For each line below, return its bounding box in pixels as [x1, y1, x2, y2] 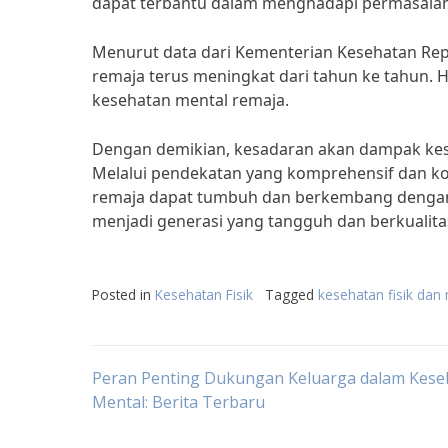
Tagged [265, 285, 318, 304]
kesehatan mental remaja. [92, 89, 289, 111]
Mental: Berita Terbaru [92, 391, 265, 413]
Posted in [92, 285, 155, 304]
